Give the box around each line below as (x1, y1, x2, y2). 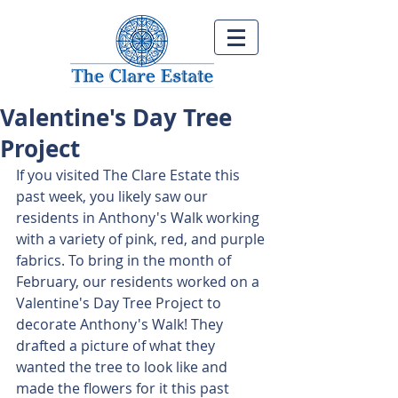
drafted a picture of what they (16, 336, 219, 355)
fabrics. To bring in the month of (16, 251, 235, 270)
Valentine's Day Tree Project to (16, 293, 225, 313)
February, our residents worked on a (16, 272, 263, 291)
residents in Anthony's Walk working (16, 208, 263, 227)
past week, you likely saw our (16, 187, 211, 206)
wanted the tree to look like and (16, 357, 231, 377)
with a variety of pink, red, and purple (16, 229, 268, 249)
